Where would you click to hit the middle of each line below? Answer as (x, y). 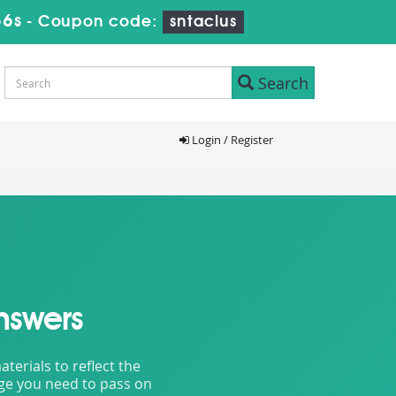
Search (281, 83)
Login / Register (231, 140)
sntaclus (203, 22)
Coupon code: (100, 22)
